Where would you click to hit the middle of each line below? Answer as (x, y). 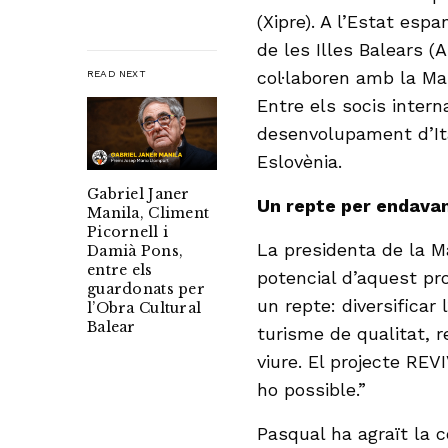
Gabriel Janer (138, 194)
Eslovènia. (299, 161)
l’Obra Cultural (144, 308)
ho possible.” (312, 389)
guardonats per (146, 289)
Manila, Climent (148, 213)
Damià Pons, (135, 251)
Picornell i (128, 232)
